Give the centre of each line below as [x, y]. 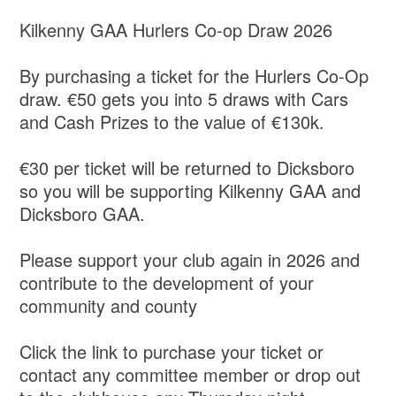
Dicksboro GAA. [83, 214]
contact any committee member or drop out [190, 375]
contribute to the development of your [167, 283]
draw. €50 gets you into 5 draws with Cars [184, 99]
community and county [109, 306]
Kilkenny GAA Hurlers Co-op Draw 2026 [176, 30]
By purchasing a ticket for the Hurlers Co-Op [194, 76]
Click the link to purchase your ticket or [172, 352]
